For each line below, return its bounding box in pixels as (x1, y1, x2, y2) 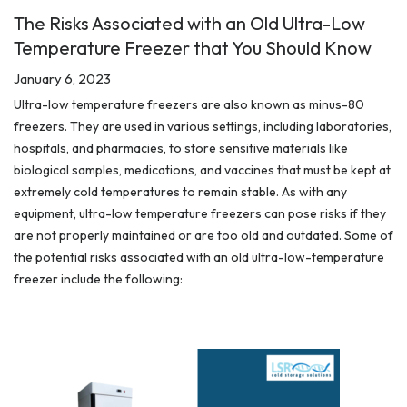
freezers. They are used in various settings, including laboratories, (14, 118, 392, 135)
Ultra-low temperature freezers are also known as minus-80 (14, 96, 364, 114)
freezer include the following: (14, 271, 183, 288)
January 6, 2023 (14, 70, 111, 88)
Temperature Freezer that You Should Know (14, 36, 372, 60)
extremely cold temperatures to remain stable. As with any (14, 184, 347, 201)
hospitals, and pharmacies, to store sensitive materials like (14, 140, 348, 157)
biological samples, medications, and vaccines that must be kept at (14, 162, 391, 179)
